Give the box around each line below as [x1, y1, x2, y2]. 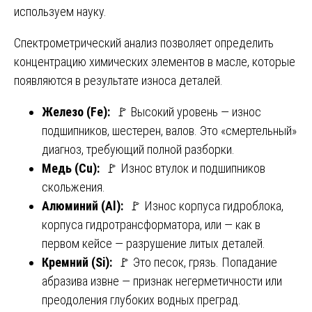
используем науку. [14, 3, 107, 19]
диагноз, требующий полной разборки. [42, 141, 235, 157]
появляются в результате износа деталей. [14, 72, 223, 88]
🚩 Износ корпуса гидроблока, [126, 198, 283, 213]
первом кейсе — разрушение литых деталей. [42, 235, 265, 251]
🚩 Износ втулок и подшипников [102, 160, 265, 175]
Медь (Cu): [42, 160, 102, 175]
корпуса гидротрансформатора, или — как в [42, 217, 260, 232]
